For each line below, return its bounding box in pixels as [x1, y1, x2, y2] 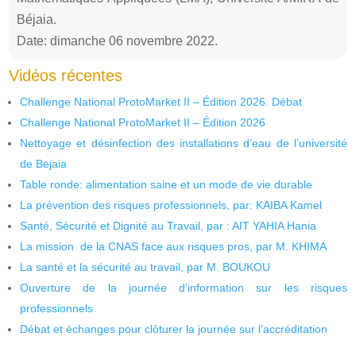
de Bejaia [20, 157, 68, 170]
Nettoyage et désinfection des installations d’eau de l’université [20, 136, 347, 149]
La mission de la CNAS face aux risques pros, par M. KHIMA [20, 239, 327, 253]
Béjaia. [17, 12, 57, 26]
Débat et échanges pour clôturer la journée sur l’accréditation [20, 322, 328, 335]
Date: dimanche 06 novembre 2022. [17, 33, 219, 48]
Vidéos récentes [9, 66, 123, 84]
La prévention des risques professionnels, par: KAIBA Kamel [20, 198, 323, 211]
